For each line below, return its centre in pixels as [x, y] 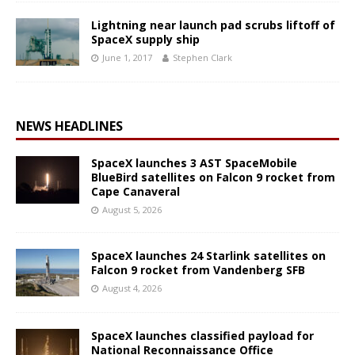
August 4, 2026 [132, 288]
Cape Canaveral [136, 191]
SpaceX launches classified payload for [202, 335]
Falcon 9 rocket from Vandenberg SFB [198, 269]
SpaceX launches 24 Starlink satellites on [208, 255]
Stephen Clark [202, 57]
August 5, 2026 [132, 209]
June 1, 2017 [127, 57]
